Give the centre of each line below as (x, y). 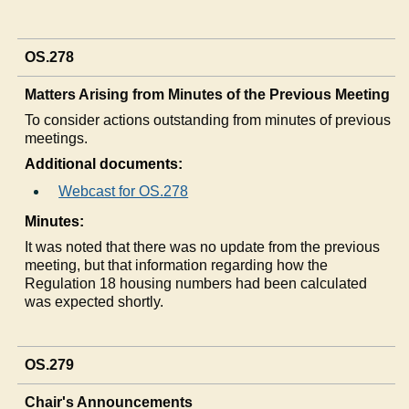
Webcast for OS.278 (124, 191)
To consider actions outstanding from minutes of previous (208, 120)
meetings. (57, 138)
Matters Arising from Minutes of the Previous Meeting (208, 94)
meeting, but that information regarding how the (177, 265)
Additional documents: (104, 163)
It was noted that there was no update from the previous (203, 246)
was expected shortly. (94, 301)
